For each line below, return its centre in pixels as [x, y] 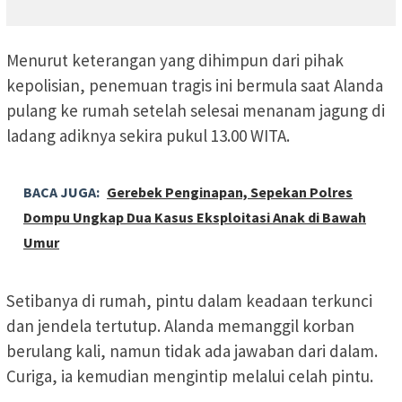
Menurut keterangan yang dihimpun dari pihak [175, 60]
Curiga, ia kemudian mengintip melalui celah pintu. [190, 376]
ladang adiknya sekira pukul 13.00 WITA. [148, 135]
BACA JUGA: [61, 192]
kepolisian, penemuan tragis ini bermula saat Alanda [195, 85]
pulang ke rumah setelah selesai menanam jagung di [196, 110]
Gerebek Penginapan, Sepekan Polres [230, 192]
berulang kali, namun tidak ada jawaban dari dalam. [192, 350]
